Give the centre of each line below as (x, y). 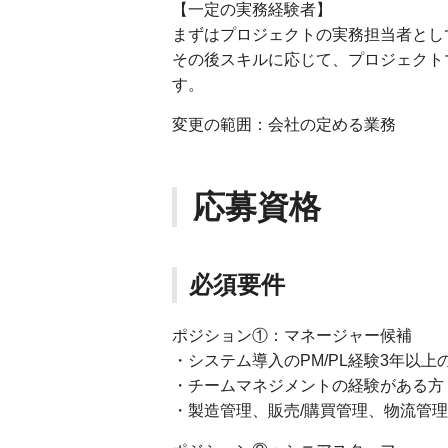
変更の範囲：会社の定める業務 (284, 124)
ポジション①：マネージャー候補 (292, 335)
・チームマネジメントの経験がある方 (308, 385)
